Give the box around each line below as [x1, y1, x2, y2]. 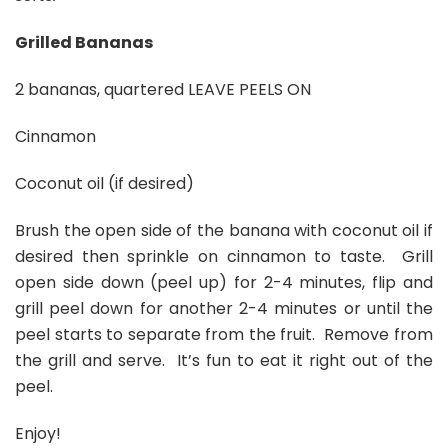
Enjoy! [15, 421, 61, 445]
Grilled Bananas [15, 30, 153, 54]
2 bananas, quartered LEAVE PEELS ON [15, 77, 311, 101]
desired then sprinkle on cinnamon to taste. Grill [15, 244, 433, 268]
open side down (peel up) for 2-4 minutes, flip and [15, 270, 433, 294]
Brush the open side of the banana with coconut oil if [15, 218, 433, 242]
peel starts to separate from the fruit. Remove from [15, 322, 433, 346]
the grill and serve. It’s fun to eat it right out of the [15, 348, 433, 372]
